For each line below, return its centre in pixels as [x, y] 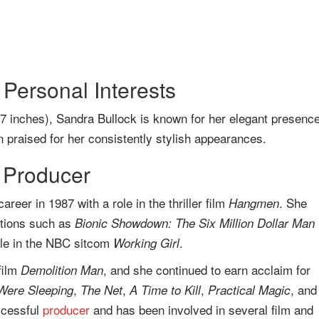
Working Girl [146, 243]
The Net [101, 290]
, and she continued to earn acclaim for [207, 270]
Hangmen [254, 203]
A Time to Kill [165, 290]
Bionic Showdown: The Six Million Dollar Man [195, 223]
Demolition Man [62, 270]
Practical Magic [249, 290]
